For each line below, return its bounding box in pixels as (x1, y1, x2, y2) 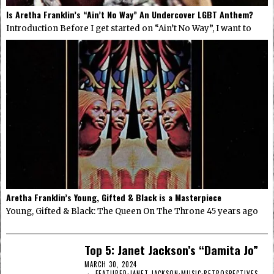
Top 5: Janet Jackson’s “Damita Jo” (84, 241, 259, 259)
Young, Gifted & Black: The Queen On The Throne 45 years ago (6, 206, 258, 217)
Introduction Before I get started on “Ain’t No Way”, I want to (6, 23, 251, 34)
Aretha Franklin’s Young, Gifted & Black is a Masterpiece (6, 191, 221, 204)
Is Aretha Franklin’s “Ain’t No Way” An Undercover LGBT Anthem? (6, 7, 253, 21)
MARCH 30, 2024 (84, 259, 138, 270)
